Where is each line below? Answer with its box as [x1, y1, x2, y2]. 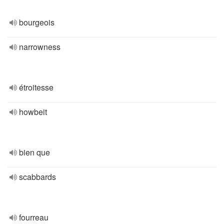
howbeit [19, 106, 47, 117]
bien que [19, 146, 50, 158]
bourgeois [19, 16, 54, 28]
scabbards [19, 171, 56, 182]
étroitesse [19, 81, 53, 93]
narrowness [19, 41, 60, 52]
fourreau [19, 211, 48, 223]
